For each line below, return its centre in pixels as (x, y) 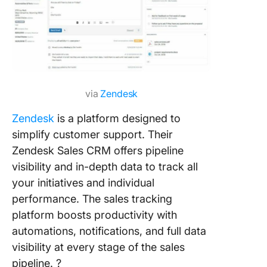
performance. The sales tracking (92, 198)
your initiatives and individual (83, 182)
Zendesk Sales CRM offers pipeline (98, 150)
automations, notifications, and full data (109, 231)
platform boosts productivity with (94, 215)
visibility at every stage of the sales (98, 247)
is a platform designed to (117, 118)
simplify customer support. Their (92, 134)
